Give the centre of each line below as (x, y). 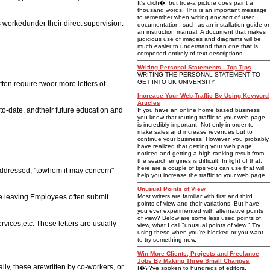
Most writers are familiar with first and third (195, 196)
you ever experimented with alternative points (200, 211)
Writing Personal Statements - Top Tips (194, 67)
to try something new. (167, 240)
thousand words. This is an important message (202, 10)
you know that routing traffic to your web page (201, 117)
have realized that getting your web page (195, 146)
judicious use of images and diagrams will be (199, 39)
